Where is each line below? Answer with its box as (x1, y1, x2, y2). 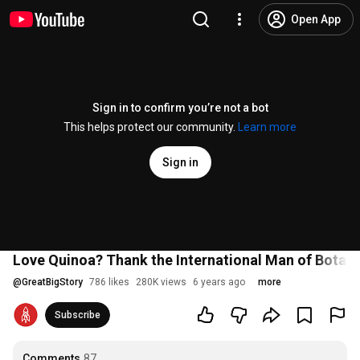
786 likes (89, 276, 129, 288)
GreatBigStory (22, 276, 83, 288)
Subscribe (55, 309, 100, 321)
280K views (136, 276, 186, 288)
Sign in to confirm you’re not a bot (92, 101, 268, 114)
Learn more (238, 121, 297, 133)
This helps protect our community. (63, 121, 238, 133)
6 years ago (193, 276, 245, 288)
